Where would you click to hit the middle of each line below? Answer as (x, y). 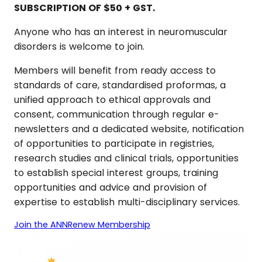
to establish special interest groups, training (116, 173)
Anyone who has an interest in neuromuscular (121, 32)
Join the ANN (41, 225)
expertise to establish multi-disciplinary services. (127, 202)
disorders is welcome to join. (79, 46)
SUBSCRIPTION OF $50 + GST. (85, 8)
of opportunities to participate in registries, (114, 144)
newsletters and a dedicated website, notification (129, 129)
